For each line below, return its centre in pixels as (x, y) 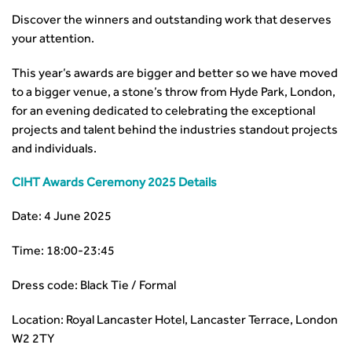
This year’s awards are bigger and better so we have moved (175, 75)
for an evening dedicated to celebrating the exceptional (163, 112)
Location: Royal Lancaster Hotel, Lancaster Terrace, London (175, 321)
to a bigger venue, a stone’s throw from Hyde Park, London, (174, 93)
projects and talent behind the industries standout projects (175, 131)
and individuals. (54, 150)
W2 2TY (33, 340)
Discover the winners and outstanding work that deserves (172, 21)
